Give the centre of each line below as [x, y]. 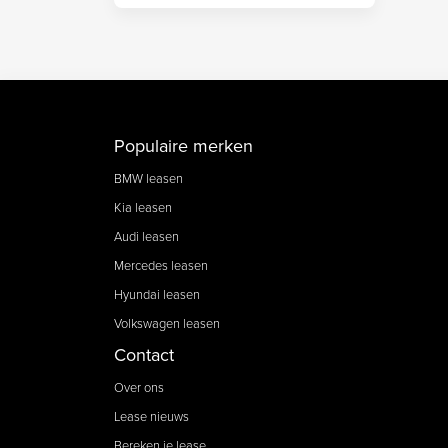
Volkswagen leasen [167, 322]
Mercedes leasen [161, 264]
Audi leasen [146, 235]
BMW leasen [148, 177]
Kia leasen [143, 206]
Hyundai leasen [157, 293]
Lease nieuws [151, 415]
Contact [144, 354]
